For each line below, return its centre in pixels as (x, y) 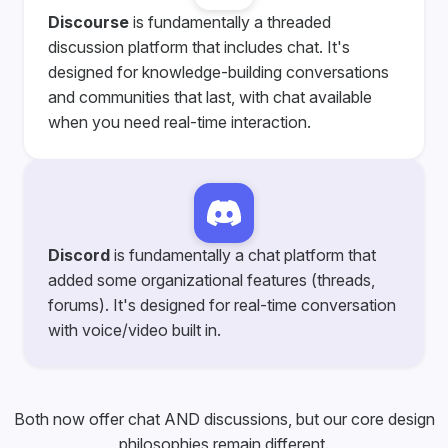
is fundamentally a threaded (230, 22)
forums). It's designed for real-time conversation (222, 305)
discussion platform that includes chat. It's (199, 47)
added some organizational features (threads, (211, 280)
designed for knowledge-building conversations (218, 72)
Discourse (88, 22)
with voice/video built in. (134, 330)
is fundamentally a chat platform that (243, 255)
